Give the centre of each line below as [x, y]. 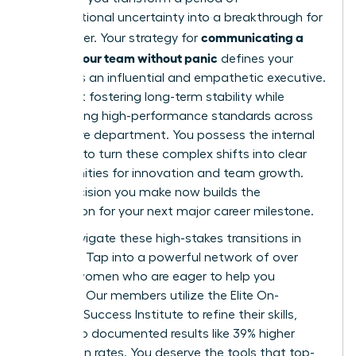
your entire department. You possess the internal [172, 135]
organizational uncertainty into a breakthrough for [176, 18]
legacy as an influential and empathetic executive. [178, 78]
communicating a [252, 37]
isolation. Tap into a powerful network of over [164, 258]
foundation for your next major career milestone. [172, 212]
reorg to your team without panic [124, 58]
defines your [255, 59]
